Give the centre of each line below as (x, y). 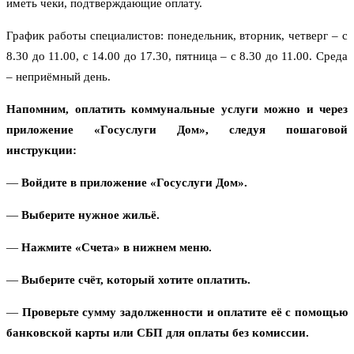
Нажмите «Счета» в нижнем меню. (117, 248)
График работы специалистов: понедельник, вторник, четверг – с (177, 36)
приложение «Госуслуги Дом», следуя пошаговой (177, 130)
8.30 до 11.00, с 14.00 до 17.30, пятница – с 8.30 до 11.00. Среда (177, 56)
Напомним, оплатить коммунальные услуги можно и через (177, 109)
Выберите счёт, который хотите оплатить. (136, 280)
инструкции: (41, 151)
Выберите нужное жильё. (90, 215)
